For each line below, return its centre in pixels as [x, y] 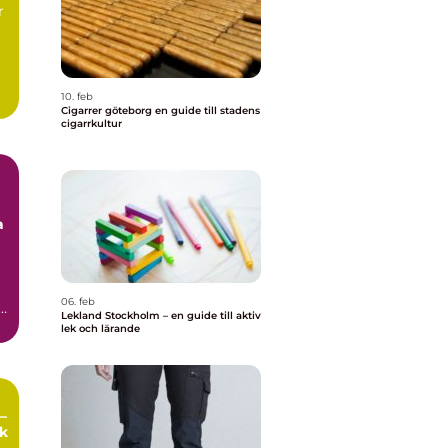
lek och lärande [100, 328]
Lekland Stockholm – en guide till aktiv [161, 315]
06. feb [78, 301]
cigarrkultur [91, 123]
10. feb [77, 96]
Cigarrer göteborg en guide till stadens [108, 110]
